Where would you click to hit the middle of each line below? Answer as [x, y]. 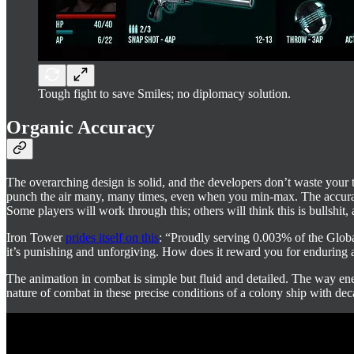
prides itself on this [112, 238]
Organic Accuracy [81, 128]
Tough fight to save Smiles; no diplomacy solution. [164, 94]
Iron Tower [36, 238]
